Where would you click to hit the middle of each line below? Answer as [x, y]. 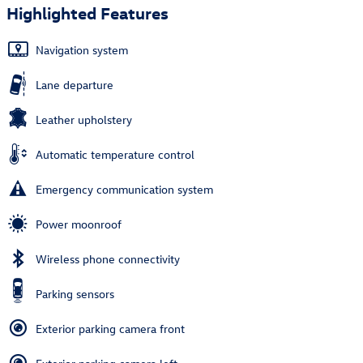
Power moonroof [79, 224]
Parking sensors [75, 293]
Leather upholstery [84, 119]
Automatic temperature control [115, 154]
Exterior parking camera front [110, 328]
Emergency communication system [124, 189]
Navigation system [82, 49]
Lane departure [75, 84]
